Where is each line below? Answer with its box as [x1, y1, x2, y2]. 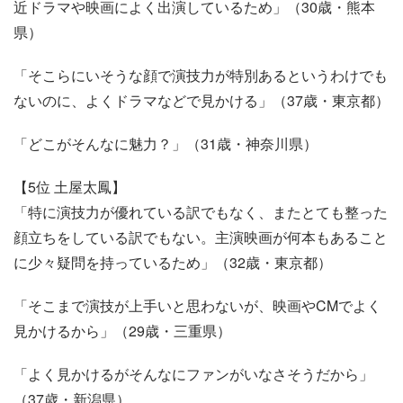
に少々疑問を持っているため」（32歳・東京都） [13, 251, 332, 273]
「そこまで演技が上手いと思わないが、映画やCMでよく [13, 294, 381, 316]
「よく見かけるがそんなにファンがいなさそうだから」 [13, 363, 373, 384]
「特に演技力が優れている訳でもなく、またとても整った [13, 201, 388, 222]
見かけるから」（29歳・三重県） [13, 319, 231, 341]
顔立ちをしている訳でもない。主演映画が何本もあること [13, 226, 388, 247]
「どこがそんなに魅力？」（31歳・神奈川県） [13, 132, 318, 154]
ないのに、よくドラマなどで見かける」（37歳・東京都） [13, 89, 390, 111]
